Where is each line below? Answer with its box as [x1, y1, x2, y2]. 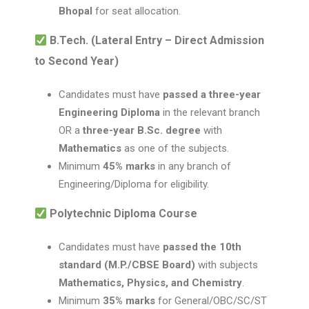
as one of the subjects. [121, 142, 229, 154]
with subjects [195, 259, 258, 271]
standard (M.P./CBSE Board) [59, 259, 195, 271]
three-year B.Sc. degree [83, 124, 201, 137]
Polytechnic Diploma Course [50, 207, 198, 220]
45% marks [103, 160, 155, 172]
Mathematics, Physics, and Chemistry [59, 277, 242, 289]
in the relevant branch [160, 106, 260, 119]
